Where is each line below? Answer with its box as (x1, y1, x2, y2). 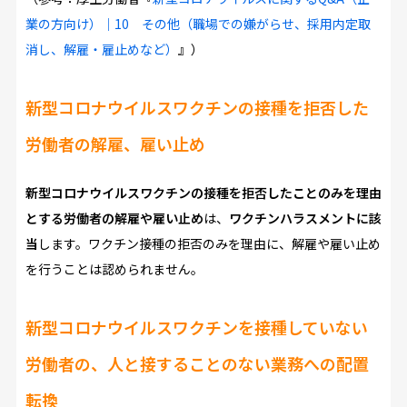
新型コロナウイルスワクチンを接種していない (25, 315, 368, 340)
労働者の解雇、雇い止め (25, 132, 205, 156)
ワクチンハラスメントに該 (228, 209, 382, 228)
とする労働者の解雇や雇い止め (25, 209, 203, 228)
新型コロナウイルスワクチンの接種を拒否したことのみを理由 (25, 184, 382, 203)
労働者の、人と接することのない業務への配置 (25, 352, 369, 376)
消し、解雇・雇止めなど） (25, 40, 178, 59)
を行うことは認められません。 (25, 260, 203, 279)
